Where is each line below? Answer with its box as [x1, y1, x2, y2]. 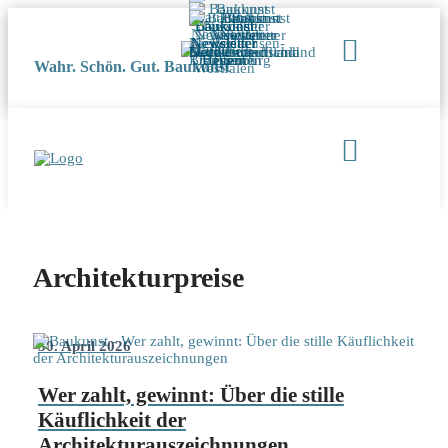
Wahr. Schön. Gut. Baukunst [33, 57, 230, 75]
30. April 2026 [37, 337, 131, 354]
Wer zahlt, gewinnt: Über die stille [37, 382, 344, 407]
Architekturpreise [32, 261, 244, 293]
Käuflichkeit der [37, 407, 186, 432]
